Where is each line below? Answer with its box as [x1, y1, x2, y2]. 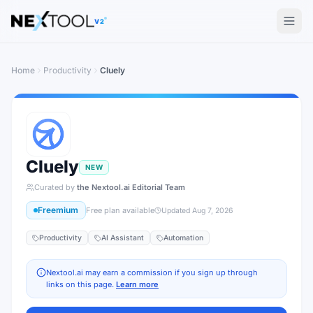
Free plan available [86, 205, 154, 215]
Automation [163, 233, 203, 242]
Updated [161, 205, 192, 215]
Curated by [34, 182, 75, 192]
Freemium [38, 205, 78, 215]
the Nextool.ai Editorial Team [77, 182, 185, 192]
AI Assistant [101, 233, 144, 242]
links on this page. [46, 279, 114, 289]
